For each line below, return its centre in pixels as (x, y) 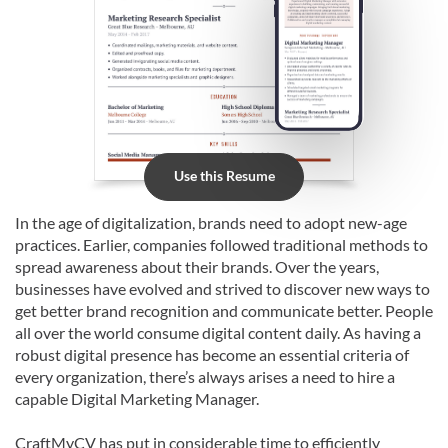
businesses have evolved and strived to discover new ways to (222, 288)
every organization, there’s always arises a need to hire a (205, 376)
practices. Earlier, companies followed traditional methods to (221, 244)
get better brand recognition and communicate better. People (224, 310)
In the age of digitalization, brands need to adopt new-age (211, 222)
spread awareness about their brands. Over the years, (197, 266)
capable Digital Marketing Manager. (137, 398)
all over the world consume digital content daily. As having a (218, 332)
